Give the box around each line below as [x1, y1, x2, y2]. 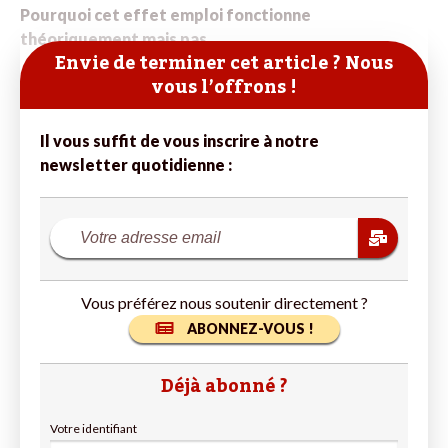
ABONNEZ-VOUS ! [186, 319, 314, 337]
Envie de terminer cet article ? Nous [55, 44, 393, 81]
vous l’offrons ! [151, 68, 297, 105]
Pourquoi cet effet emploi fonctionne [20, 4, 311, 24]
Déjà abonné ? [160, 367, 288, 404]
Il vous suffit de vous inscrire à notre [40, 130, 319, 150]
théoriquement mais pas [20, 28, 207, 48]
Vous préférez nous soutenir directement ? [80, 292, 368, 312]
